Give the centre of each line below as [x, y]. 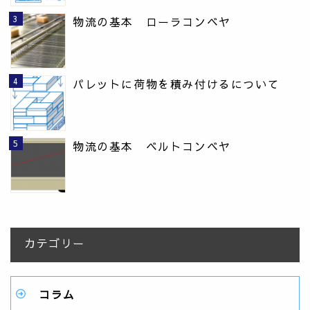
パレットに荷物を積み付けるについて [176, 83]
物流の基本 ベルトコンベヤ [152, 146]
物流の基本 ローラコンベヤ [152, 21]
